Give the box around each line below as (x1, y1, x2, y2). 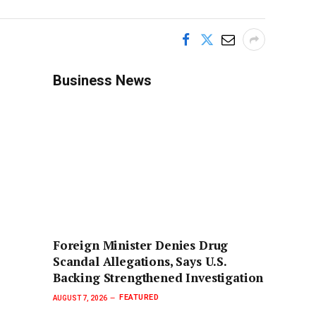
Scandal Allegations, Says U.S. (53, 253, 226, 270)
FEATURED (119, 293, 159, 303)
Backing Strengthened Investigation (53, 269, 264, 286)
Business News (53, 72, 152, 89)
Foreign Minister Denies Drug (53, 237, 229, 254)
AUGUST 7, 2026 (53, 293, 107, 302)
